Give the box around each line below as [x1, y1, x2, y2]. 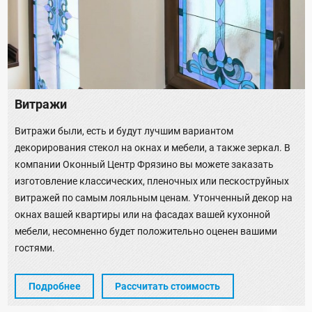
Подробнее [28, 280, 81, 292]
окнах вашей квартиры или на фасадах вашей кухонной [15, 209, 270, 221]
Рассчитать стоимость [115, 280, 220, 292]
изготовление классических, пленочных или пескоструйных [15, 175, 289, 187]
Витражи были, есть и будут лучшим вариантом [15, 125, 233, 137]
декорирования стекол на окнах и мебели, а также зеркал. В [15, 142, 290, 154]
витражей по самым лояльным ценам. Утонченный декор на [15, 192, 292, 204]
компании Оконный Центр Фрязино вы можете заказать [15, 159, 274, 171]
